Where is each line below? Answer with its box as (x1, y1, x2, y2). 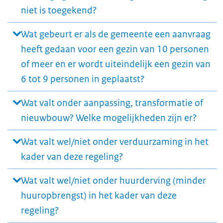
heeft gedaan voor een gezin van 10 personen (21, 43, 209, 55)
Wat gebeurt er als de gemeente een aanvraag (21, 28, 211, 40)
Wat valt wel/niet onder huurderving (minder (21, 175, 206, 187)
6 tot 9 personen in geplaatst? (21, 73, 144, 85)
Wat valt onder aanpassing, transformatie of (21, 97, 203, 109)
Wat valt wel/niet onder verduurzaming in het (21, 136, 209, 148)
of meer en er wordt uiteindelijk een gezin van (21, 58, 211, 70)
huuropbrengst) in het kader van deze (21, 190, 177, 202)
